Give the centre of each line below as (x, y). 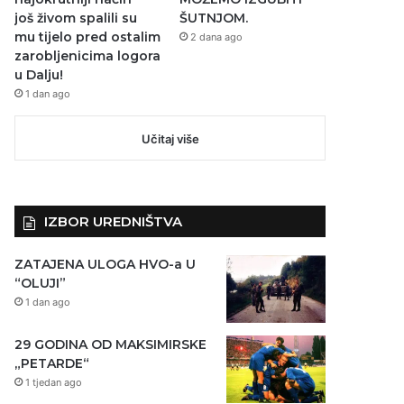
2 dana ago (216, 37)
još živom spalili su (76, 18)
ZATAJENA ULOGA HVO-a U (106, 264)
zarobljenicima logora (88, 55)
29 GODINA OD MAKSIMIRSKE (111, 344)
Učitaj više (170, 138)
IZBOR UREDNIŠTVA (114, 221)
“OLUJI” (41, 283)
